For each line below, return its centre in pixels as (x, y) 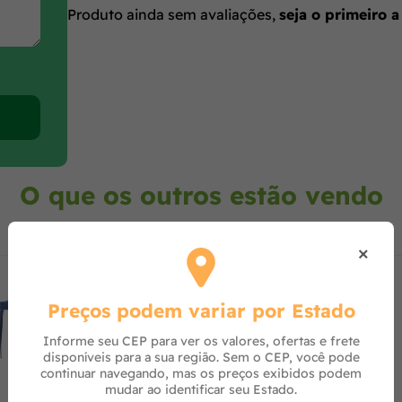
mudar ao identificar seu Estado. (201, 389)
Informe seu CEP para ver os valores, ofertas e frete (201, 341)
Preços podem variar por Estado (201, 310)
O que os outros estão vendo (201, 195)
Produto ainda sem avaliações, (173, 14)
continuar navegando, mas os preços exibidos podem (201, 373)
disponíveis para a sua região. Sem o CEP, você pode (201, 357)
